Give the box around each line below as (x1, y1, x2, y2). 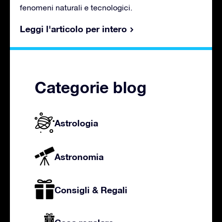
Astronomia (55, 151, 104, 162)
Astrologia (55, 117, 98, 129)
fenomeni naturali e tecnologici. (20, 2, 132, 12)
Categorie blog (35, 77, 147, 97)
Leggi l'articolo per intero (20, 23, 127, 34)
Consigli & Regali (55, 184, 127, 196)
